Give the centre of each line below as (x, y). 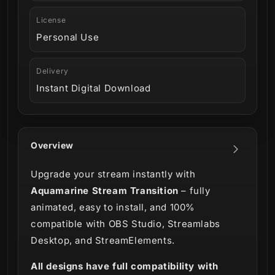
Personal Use (68, 37)
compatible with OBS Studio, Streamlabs (126, 223)
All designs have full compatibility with (125, 266)
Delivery (52, 71)
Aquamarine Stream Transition (105, 190)
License (51, 20)
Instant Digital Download (94, 88)
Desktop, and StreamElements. (103, 240)
